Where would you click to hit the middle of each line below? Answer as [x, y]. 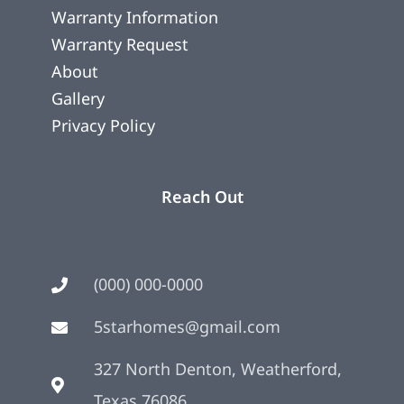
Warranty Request [120, 45]
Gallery [78, 99]
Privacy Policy [103, 126]
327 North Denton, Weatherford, [217, 369]
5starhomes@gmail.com [187, 327]
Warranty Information [135, 18]
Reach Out [202, 197]
